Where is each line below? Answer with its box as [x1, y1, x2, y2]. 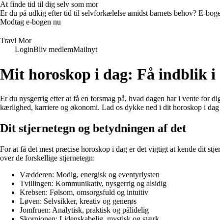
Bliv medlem [33, 45, 73, 54]
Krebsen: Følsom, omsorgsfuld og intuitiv [20, 188, 148, 196]
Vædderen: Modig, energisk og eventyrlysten [20, 170, 160, 179]
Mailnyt [73, 45, 97, 54]
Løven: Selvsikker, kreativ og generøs [20, 196, 137, 205]
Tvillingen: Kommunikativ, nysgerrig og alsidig [20, 179, 166, 188]
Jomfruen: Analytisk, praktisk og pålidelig [20, 205, 149, 214]
